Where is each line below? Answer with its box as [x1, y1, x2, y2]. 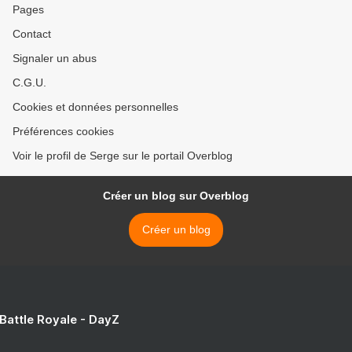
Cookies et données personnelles [13, 101, 178, 114]
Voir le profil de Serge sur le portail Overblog [13, 149, 233, 163]
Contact [13, 27, 51, 41]
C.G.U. [13, 76, 46, 90]
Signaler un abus [13, 52, 97, 65]
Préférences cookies [13, 125, 114, 138]
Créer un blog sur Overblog [103, 189, 249, 203]
